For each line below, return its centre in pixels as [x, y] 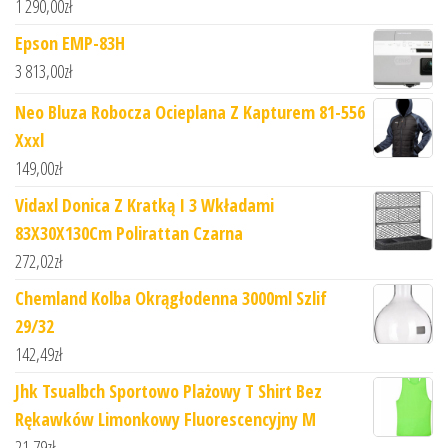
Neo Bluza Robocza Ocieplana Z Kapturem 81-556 [190, 111]
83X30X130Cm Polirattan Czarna [129, 232]
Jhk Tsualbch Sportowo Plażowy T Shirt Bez [168, 390]
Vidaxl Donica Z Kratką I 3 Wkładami [144, 204]
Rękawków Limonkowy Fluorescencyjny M [165, 418]
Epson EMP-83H [70, 42]
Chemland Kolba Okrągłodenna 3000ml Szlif [171, 297]
